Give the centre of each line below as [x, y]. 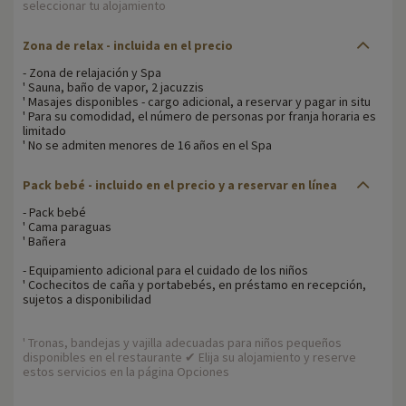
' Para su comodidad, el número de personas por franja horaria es [199, 116]
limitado [44, 130]
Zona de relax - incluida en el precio [128, 45]
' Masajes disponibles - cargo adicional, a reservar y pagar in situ [197, 101]
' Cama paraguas [67, 226]
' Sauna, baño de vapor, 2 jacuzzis [113, 87]
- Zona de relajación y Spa [92, 72]
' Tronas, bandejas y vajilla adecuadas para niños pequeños [182, 342]
